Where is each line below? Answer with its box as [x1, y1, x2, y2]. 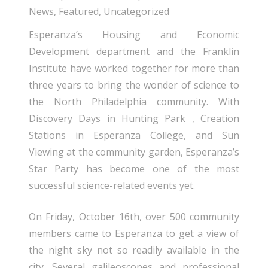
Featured [59, 4, 99, 18]
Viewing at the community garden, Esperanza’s [29, 145, 239, 159]
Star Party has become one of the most [29, 162, 239, 175]
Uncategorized [103, 4, 169, 18]
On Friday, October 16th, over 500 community [29, 209, 239, 223]
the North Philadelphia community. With [29, 95, 239, 108]
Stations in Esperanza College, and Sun [29, 128, 239, 142]
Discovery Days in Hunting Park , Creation [29, 111, 239, 125]
